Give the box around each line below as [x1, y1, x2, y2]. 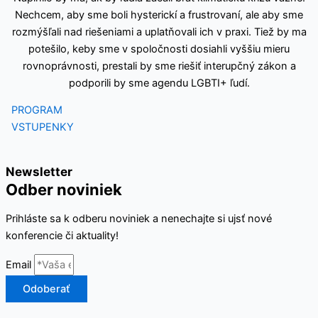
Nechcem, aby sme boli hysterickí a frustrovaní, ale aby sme [15, 8, 303, 21]
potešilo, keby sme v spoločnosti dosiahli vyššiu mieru [28, 42, 290, 55]
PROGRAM [11, 104, 62, 117]
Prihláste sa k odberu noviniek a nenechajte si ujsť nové [6, 212, 272, 225]
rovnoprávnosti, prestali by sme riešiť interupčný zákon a [22, 59, 296, 72]
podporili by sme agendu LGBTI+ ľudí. [68, 76, 250, 89]
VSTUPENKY [11, 121, 74, 134]
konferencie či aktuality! [6, 229, 119, 242]
